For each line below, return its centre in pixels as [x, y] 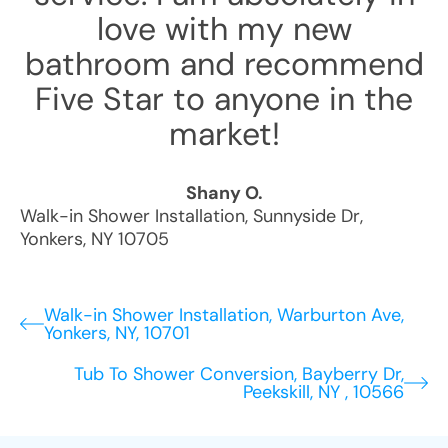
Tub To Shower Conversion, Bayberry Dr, [239, 374]
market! [224, 134]
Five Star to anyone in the [224, 99]
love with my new [224, 29]
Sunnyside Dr [306, 216]
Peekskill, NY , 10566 [323, 392]
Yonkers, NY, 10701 [117, 333]
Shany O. [224, 193]
